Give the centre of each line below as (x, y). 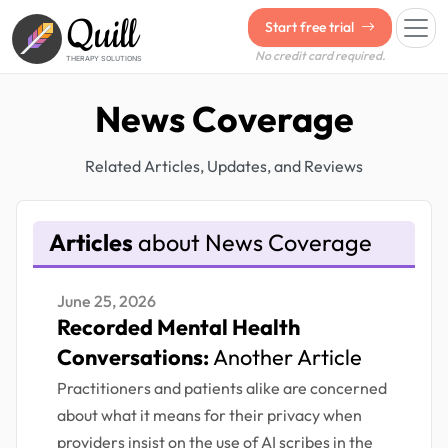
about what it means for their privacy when (209, 415)
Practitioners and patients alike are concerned (222, 388)
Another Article (287, 357)
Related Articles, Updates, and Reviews (224, 166)
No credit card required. (320, 55)
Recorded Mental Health (178, 327)
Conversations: (135, 357)
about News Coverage (252, 243)
